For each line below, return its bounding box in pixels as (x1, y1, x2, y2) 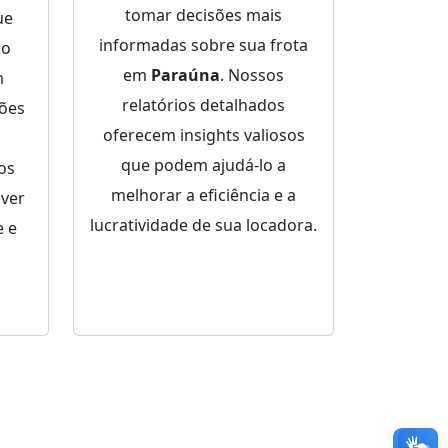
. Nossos (220, 64, 284, 87)
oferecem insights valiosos (102, 124, 305, 147)
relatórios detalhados (122, 94, 285, 117)
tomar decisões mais (125, 4, 282, 27)
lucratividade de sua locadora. (90, 214, 317, 237)
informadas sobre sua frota (99, 34, 308, 57)
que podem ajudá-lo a (121, 154, 286, 177)
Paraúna (151, 64, 220, 87)
